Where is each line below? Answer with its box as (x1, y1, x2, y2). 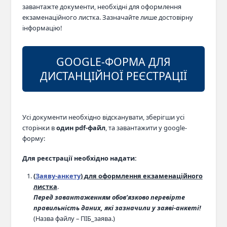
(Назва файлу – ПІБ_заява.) (33, 213, 115, 223)
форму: (22, 133, 45, 143)
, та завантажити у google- (105, 123, 187, 132)
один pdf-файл (56, 123, 105, 132)
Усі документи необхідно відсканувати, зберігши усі (22, 112, 184, 122)
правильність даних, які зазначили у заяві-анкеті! (33, 203, 201, 212)
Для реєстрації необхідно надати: (22, 153, 137, 163)
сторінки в (22, 123, 56, 132)
